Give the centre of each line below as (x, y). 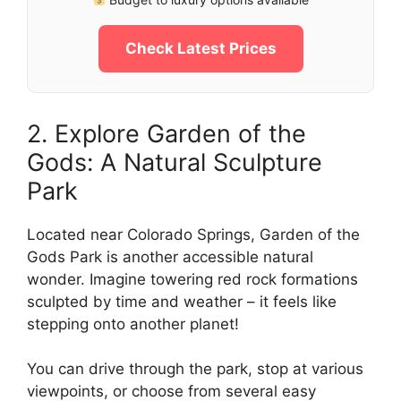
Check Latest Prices (200, 48)
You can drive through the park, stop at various (195, 369)
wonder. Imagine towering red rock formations (192, 279)
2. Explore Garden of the (166, 133)
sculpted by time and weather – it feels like (182, 301)
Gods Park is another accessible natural (170, 256)
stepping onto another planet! (133, 324)
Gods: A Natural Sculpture (175, 162)
